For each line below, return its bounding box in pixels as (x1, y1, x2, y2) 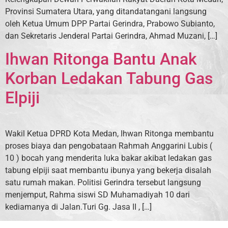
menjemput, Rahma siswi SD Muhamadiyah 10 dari (5, 190, 190, 200)
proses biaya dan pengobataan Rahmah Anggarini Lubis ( (5, 141, 212, 151)
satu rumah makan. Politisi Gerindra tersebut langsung (5, 178, 201, 188)
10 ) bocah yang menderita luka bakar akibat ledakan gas (5, 153, 212, 163)
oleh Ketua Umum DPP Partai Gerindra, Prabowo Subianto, (5, 19, 215, 28)
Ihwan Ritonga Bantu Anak (5, 49, 197, 69)
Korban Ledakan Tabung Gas (5, 69, 213, 89)
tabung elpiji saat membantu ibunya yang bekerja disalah (5, 165, 211, 176)
